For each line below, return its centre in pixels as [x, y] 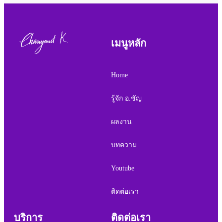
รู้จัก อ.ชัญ [126, 99]
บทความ [124, 145]
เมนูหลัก [129, 43]
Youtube [123, 168]
